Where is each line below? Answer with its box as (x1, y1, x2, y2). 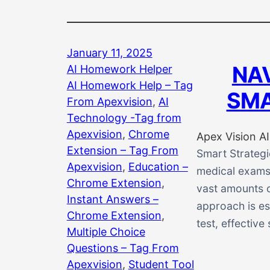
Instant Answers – (66, 192, 159, 206)
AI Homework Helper (66, 62, 172, 75)
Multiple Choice (66, 225, 145, 238)
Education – (128, 160, 188, 173)
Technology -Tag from (66, 111, 181, 124)
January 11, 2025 (66, 46, 152, 59)
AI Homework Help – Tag (66, 78, 193, 92)
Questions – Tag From (66, 241, 179, 254)
